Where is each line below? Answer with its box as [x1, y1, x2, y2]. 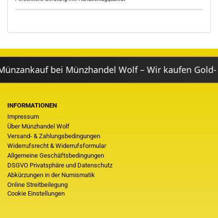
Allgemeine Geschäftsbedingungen [7, 152, 104, 159]
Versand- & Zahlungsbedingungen [7, 132, 100, 140]
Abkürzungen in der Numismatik [7, 171, 95, 179]
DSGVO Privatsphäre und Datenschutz [7, 162, 112, 169]
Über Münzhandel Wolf [7, 123, 70, 130]
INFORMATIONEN [7, 102, 57, 109]
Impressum [7, 113, 39, 120]
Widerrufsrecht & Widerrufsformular [7, 142, 106, 149]
